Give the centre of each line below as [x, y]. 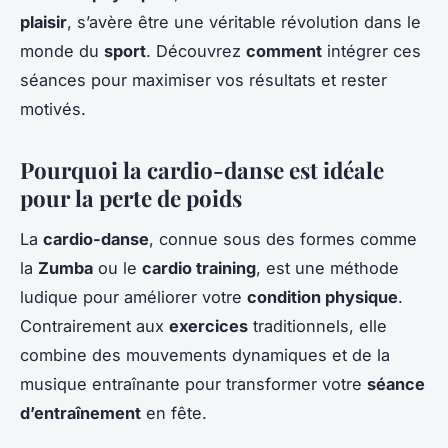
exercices [208, 325]
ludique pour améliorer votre [133, 296]
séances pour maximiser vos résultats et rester [203, 79]
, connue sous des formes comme [283, 238]
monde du [62, 50]
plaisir [43, 21]
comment [284, 50]
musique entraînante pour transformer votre [193, 383]
